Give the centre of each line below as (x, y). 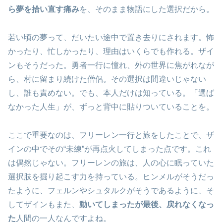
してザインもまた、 (44, 204)
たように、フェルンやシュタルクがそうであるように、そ (111, 190)
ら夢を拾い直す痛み (44, 9)
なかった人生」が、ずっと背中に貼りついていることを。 (111, 107)
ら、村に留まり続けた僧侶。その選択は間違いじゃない (107, 79)
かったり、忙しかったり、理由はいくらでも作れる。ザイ (111, 51)
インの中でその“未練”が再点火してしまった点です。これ (110, 149)
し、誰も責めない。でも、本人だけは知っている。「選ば (111, 93)
